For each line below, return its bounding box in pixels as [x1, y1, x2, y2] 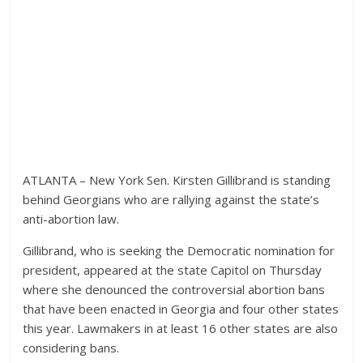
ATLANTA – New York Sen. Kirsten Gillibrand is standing [23, 171, 331, 188]
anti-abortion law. [23, 210, 123, 227]
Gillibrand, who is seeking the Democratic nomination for [23, 241, 335, 258]
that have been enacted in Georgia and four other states [23, 300, 340, 317]
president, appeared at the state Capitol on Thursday [23, 261, 322, 278]
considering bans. [23, 339, 120, 356]
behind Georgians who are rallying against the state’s [23, 190, 320, 207]
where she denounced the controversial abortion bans [23, 280, 326, 297]
